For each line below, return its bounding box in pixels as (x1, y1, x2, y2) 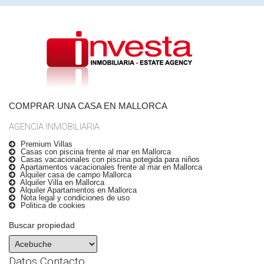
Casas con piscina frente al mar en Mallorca (18, 147, 171, 157)
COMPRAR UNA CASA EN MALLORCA (9, 101, 167, 111)
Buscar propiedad (9, 220, 75, 230)
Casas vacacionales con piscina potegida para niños (18, 155, 200, 164)
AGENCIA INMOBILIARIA (9, 121, 100, 133)
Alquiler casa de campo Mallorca (18, 170, 131, 180)
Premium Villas (18, 140, 72, 149)
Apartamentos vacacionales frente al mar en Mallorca (18, 163, 202, 172)
